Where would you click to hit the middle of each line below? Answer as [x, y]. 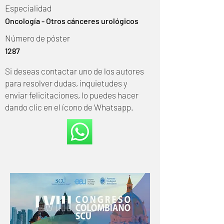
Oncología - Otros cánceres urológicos [72, 21]
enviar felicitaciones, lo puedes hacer [72, 95]
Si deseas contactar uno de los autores [74, 71]
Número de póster [37, 38]
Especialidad [28, 8]
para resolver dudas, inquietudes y [66, 83]
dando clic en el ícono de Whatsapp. [69, 107]
